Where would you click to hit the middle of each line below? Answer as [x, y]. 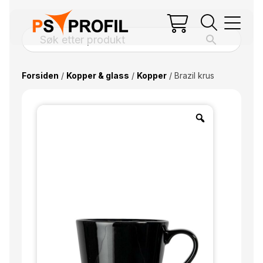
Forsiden [40, 75]
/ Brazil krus [190, 75]
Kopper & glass [97, 75]
